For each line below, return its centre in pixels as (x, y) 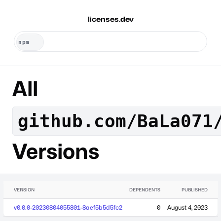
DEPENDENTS (145, 189)
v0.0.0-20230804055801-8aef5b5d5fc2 (68, 207)
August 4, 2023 (187, 207)
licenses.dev (110, 19)
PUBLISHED (195, 189)
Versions (55, 151)
